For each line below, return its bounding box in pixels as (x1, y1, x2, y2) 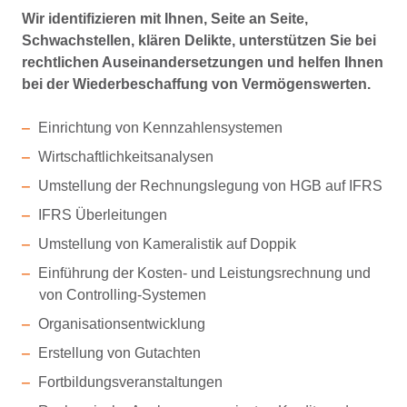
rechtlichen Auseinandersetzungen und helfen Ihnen (22, 55, 383, 70)
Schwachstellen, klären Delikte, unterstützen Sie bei (22, 33, 376, 48)
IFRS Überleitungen (37, 207, 167, 223)
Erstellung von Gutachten (37, 345, 201, 361)
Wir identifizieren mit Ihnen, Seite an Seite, (22, 11, 308, 26)
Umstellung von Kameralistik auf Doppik (37, 236, 296, 252)
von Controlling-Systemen (39, 287, 207, 303)
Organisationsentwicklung (37, 316, 205, 332)
